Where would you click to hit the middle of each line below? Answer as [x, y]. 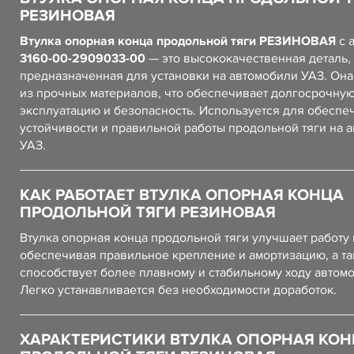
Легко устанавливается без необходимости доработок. [178, 290]
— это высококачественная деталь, [248, 58]
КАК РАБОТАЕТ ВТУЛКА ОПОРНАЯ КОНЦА [182, 195]
